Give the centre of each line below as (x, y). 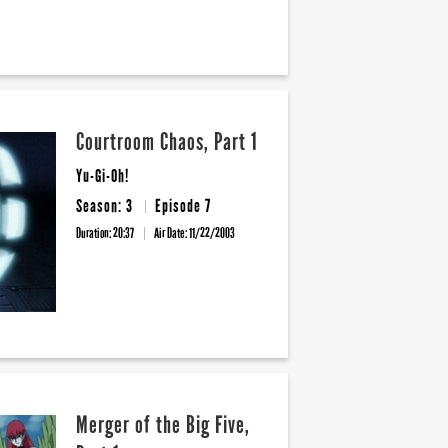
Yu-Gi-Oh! (102, 176)
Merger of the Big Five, (163, 424)
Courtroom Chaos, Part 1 (167, 141)
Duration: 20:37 (106, 233)
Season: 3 (106, 206)
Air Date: (171, 233)
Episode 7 (183, 206)
